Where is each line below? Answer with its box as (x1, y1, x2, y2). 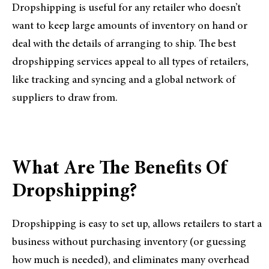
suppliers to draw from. (12, 92, 118, 104)
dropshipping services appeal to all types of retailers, (12, 56, 249, 68)
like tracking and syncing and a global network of (12, 74, 235, 86)
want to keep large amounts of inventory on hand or (12, 20, 247, 32)
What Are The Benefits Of (12, 159, 227, 179)
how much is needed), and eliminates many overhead (12, 255, 249, 266)
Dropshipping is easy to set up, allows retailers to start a (12, 219, 262, 230)
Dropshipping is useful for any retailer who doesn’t (12, 2, 241, 14)
